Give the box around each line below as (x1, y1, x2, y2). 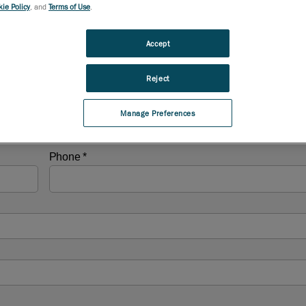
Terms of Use (48, 1, 90, 11)
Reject (146, 73, 169, 83)
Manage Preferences (120, 108, 195, 117)
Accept (145, 38, 170, 48)
